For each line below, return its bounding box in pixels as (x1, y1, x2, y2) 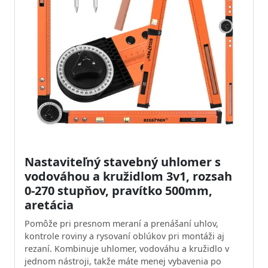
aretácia (25, 197, 74, 213)
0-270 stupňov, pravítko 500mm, (25, 182, 212, 199)
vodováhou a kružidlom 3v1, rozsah (25, 168, 232, 184)
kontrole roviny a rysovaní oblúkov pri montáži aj (25, 230, 224, 242)
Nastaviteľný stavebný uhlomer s (25, 154, 221, 170)
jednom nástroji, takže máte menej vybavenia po (25, 255, 221, 267)
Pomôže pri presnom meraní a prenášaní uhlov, (25, 218, 218, 229)
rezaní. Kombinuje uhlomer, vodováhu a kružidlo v (25, 243, 229, 254)
